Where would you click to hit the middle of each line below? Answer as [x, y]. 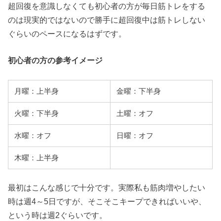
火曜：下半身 [37, 114]
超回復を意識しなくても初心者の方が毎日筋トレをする [107, 6]
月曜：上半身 [37, 92]
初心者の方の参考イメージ [55, 60]
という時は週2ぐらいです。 [58, 215]
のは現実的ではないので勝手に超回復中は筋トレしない [107, 19]
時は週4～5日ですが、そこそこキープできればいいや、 [107, 201]
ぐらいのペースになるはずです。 [67, 33]
